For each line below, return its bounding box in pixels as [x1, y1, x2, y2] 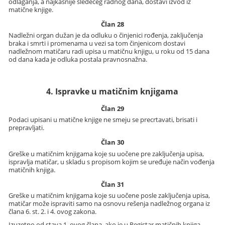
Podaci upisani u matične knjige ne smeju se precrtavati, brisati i [9, 115, 198, 125]
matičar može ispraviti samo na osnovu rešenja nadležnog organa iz [9, 199, 210, 208]
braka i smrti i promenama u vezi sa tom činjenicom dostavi [9, 39, 186, 48]
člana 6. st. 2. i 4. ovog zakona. [9, 207, 97, 216]
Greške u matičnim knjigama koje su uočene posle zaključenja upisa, [9, 191, 210, 200]
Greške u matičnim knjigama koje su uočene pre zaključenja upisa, [9, 149, 204, 158]
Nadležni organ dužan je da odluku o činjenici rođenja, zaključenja [9, 31, 203, 40]
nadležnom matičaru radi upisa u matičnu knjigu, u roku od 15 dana [9, 47, 210, 56]
